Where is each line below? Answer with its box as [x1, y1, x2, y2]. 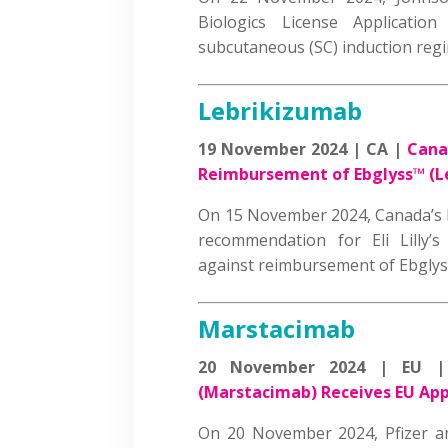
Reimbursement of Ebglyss [198, 162, 414, 185]
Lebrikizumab [198, 93, 363, 127]
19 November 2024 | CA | [198, 137, 407, 160]
